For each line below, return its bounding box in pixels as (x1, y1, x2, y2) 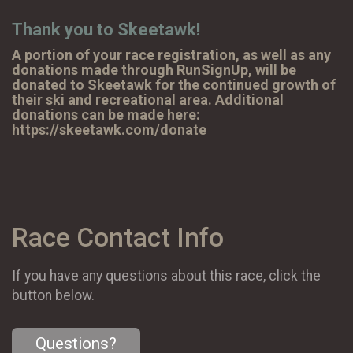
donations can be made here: (12, 106, 200, 123)
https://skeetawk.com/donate (12, 121, 206, 138)
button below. (12, 287, 95, 303)
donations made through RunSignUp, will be (12, 61, 296, 78)
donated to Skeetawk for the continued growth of (12, 76, 336, 93)
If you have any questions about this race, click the (12, 267, 321, 284)
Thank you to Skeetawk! (12, 19, 200, 39)
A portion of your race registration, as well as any (12, 46, 331, 63)
